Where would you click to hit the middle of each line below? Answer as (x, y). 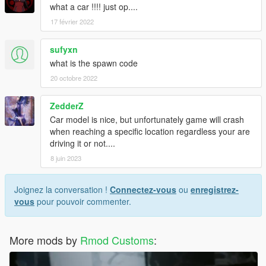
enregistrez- (215, 190)
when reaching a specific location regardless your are (150, 132)
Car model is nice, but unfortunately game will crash (147, 120)
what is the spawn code (94, 63)
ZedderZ (67, 106)
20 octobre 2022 (74, 78)
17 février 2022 (72, 22)
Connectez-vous (143, 190)
